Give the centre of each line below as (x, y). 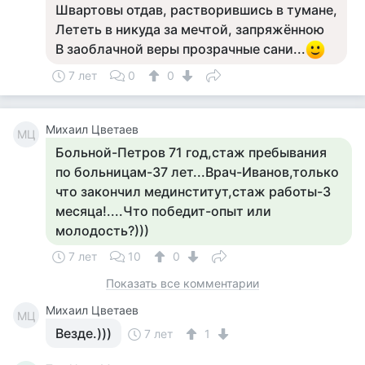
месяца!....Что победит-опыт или (163, 211)
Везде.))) (84, 333)
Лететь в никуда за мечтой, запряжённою (190, 29)
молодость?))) (102, 231)
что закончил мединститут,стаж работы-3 (193, 191)
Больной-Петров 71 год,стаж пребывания (191, 152)
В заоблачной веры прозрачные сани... (180, 49)
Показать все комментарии (182, 283)
